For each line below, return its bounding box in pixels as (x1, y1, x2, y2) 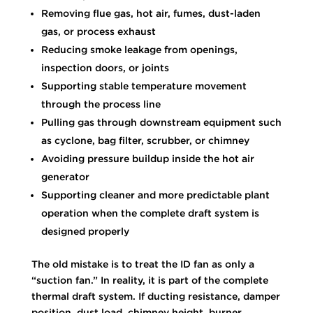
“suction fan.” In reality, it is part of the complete (31, 274, 268, 286)
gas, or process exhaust (41, 25, 156, 37)
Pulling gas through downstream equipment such (41, 116, 282, 128)
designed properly (41, 225, 129, 237)
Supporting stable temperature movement (41, 80, 247, 92)
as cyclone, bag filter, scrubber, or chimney (41, 134, 249, 146)
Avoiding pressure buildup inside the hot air (41, 152, 254, 164)
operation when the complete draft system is (41, 207, 259, 219)
